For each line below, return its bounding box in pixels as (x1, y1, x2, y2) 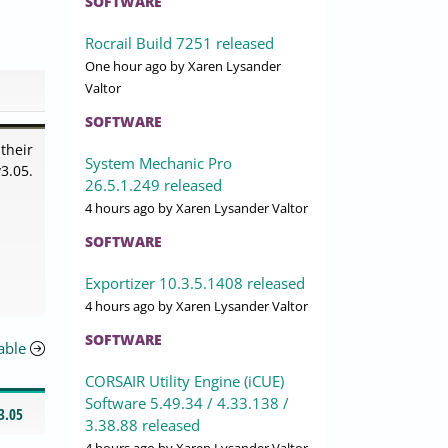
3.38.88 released (85, 415, 200, 436)
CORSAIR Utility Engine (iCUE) (85, 371, 284, 392)
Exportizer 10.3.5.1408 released (85, 273, 305, 294)
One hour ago (85, 57, 167, 76)
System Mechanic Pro (85, 153, 232, 174)
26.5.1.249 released (85, 175, 222, 196)
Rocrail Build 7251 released (85, 33, 274, 54)
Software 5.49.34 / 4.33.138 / (85, 393, 289, 414)
